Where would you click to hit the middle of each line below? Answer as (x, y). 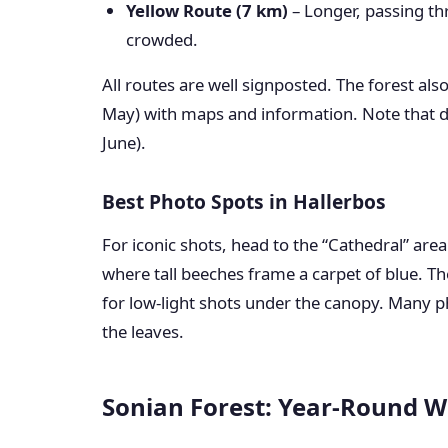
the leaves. (143, 331)
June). (124, 142)
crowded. (162, 39)
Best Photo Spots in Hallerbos (244, 201)
